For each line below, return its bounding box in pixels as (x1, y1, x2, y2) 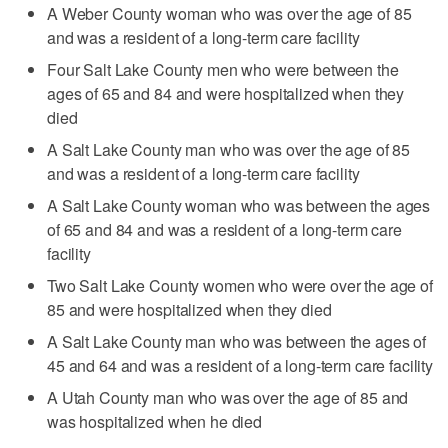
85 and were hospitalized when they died (47, 297, 332, 321)
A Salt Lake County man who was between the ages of (47, 329, 427, 353)
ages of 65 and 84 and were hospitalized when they (47, 81, 405, 105)
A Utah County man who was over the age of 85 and (47, 385, 409, 409)
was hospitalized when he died (47, 409, 262, 433)
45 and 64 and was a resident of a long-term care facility (47, 353, 434, 377)
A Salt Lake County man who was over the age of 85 (47, 137, 411, 161)
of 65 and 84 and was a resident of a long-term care (47, 217, 402, 241)
